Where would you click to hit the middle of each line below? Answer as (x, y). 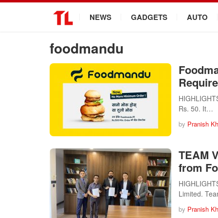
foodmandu (87, 48)
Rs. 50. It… (196, 109)
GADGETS (149, 17)
